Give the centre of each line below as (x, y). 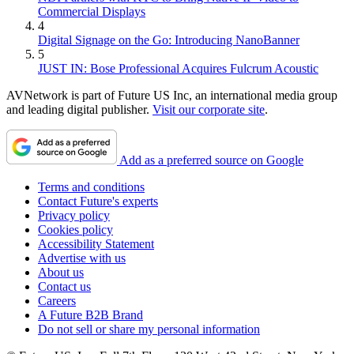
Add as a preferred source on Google (211, 160)
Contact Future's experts (98, 201)
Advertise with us (82, 258)
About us (61, 273)
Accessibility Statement (96, 244)
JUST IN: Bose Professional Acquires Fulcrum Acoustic (178, 69)
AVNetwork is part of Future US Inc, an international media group (172, 96)
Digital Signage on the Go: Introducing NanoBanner (169, 40)
